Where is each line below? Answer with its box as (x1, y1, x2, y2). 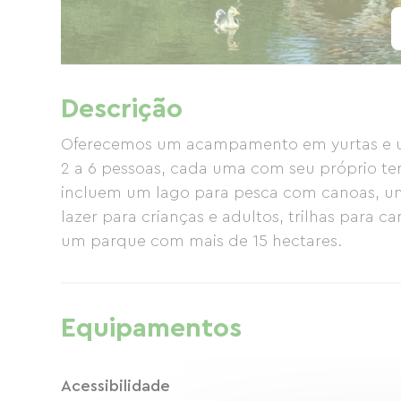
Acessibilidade (61, 378, 170, 394)
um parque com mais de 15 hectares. (61, 233, 342, 249)
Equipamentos (61, 315, 242, 342)
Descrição (61, 96, 183, 123)
